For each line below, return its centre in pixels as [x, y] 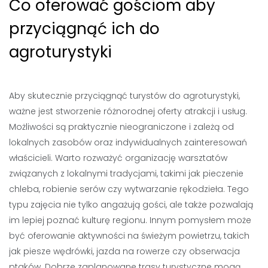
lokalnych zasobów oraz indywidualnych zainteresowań [128, 142]
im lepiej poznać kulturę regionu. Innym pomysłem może [130, 220]
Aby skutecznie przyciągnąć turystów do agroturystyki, [124, 96]
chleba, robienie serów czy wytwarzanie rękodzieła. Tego [129, 189]
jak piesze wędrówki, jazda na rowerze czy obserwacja [124, 251]
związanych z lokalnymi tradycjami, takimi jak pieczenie [126, 173]
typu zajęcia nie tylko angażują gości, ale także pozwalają [131, 205]
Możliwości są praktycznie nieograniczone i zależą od [121, 127]
